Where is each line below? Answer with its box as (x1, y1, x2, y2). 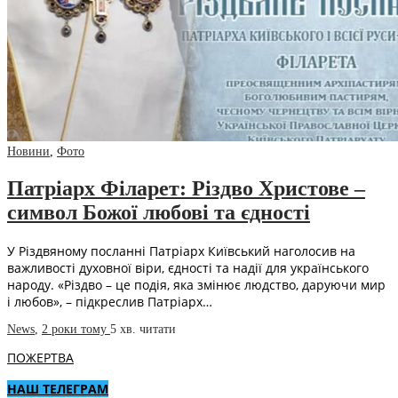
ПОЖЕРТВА (7, 349, 74, 367)
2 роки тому (42, 322, 110, 337)
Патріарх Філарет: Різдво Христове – (7, 177, 365, 201)
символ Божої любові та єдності (7, 201, 310, 225)
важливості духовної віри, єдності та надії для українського (7, 259, 369, 277)
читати (139, 322, 176, 337)
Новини (7, 145, 50, 159)
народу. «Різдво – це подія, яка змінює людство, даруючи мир (7, 276, 386, 294)
